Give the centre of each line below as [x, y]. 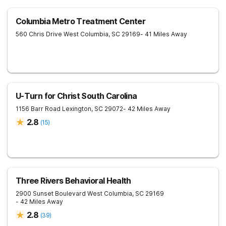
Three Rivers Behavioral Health [73, 181]
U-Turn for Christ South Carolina [76, 96]
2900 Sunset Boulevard [51, 193]
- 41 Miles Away [164, 34]
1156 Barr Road [38, 109]
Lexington [77, 109]
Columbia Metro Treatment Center [81, 21]
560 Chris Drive [39, 34]
